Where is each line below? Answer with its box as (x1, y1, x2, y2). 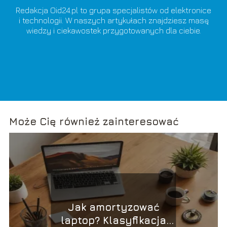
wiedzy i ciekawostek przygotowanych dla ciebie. (26, 25, 201, 35)
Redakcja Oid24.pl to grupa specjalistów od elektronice (16, 5, 211, 15)
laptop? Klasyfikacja (61, 214, 166, 226)
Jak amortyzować (67, 201, 160, 213)
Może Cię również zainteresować (9, 116, 179, 128)
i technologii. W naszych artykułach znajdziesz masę (18, 15, 209, 25)
